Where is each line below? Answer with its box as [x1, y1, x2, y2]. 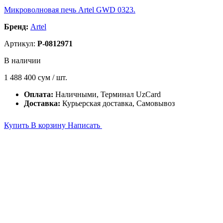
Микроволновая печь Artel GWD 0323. [4, 5, 135, 14]
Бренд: [4, 22, 28, 31]
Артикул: [4, 39, 37, 48]
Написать [68, 121, 102, 129]
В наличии [4, 56, 41, 65]
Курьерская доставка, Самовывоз [62, 99, 175, 108]
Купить [4, 121, 31, 129]
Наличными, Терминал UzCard [55, 90, 161, 99]
